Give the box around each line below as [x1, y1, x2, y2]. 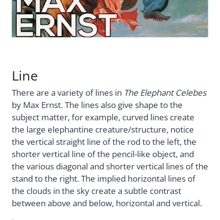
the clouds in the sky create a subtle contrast [12, 185, 181, 196]
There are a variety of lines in [12, 86, 124, 98]
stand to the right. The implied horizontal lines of [12, 172, 195, 184]
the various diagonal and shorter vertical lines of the [12, 160, 208, 172]
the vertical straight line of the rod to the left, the [12, 136, 196, 147]
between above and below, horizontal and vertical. [12, 197, 202, 209]
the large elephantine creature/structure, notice [12, 123, 194, 135]
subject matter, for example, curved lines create [12, 111, 194, 123]
